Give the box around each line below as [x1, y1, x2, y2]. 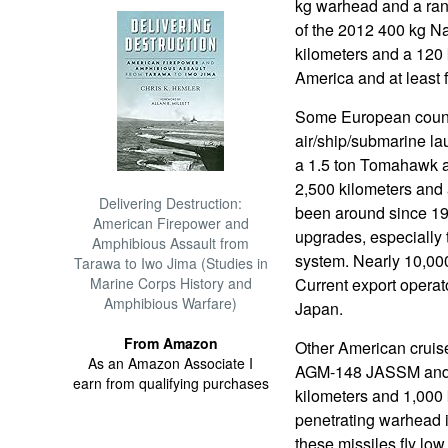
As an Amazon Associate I [88, 353, 254, 373]
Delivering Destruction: [99, 193, 243, 213]
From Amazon [123, 333, 218, 353]
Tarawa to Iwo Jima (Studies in [73, 253, 268, 273]
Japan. [294, 297, 343, 320]
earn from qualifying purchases [72, 373, 269, 393]
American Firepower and [92, 213, 249, 233]
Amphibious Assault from [92, 233, 250, 253]
